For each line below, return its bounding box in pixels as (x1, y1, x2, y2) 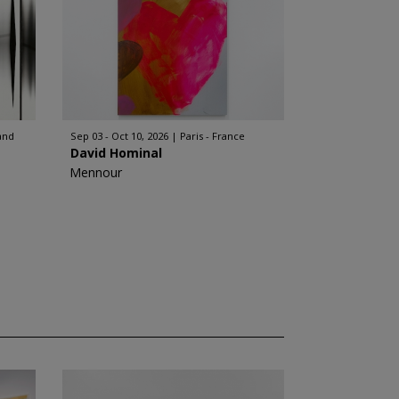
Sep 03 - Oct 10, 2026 (69, 129, 168, 142)
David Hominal (69, 144, 162, 161)
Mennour (69, 164, 122, 181)
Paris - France (179, 129, 245, 142)
